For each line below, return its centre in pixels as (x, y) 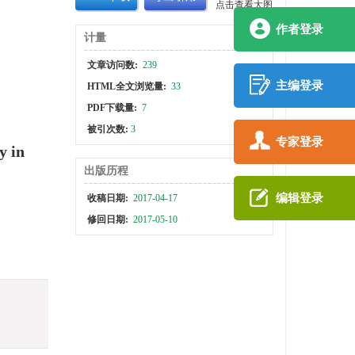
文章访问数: (113, 65)
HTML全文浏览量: (128, 86)
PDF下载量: (113, 108)
